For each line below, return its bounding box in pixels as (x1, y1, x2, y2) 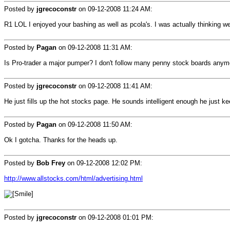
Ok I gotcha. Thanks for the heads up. (4, 136, 118, 144)
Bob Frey (36, 159, 65, 167)
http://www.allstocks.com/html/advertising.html (4, 175, 143, 182)
